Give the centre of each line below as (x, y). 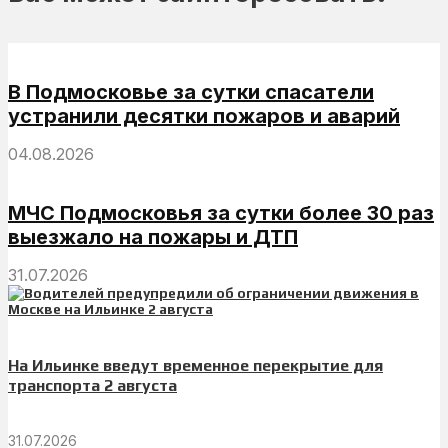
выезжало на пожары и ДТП (153, 236)
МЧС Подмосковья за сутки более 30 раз (221, 212)
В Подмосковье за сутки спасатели (191, 91)
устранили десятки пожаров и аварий (204, 115)
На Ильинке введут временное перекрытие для (195, 365)
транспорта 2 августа (92, 385)
